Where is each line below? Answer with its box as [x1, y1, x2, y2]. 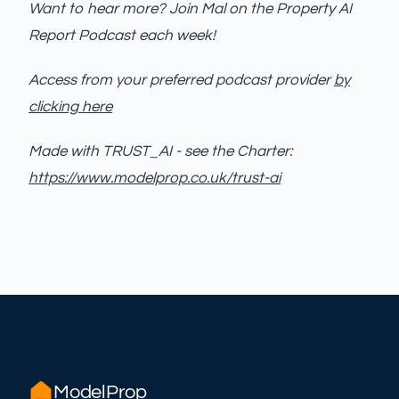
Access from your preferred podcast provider [28, 72, 334, 88]
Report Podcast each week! [28, 28, 216, 44]
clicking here [28, 99, 112, 115]
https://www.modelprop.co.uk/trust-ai [28, 170, 281, 186]
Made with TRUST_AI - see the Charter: [28, 143, 292, 159]
